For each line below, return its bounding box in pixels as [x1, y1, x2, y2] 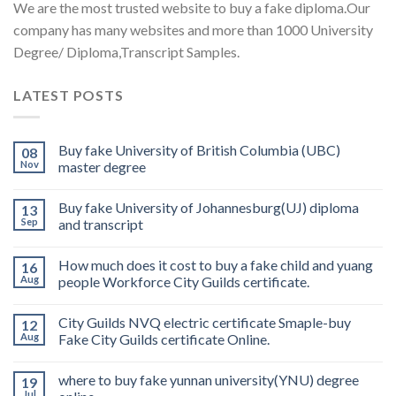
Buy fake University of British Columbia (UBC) [58, 141, 340, 158]
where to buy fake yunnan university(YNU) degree [58, 370, 359, 388]
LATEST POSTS [13, 87, 124, 104]
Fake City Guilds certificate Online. [58, 330, 270, 347]
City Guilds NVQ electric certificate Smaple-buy [58, 313, 351, 331]
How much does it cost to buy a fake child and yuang [58, 255, 373, 273]
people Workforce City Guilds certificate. [58, 272, 309, 290]
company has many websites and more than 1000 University [13, 21, 373, 39]
